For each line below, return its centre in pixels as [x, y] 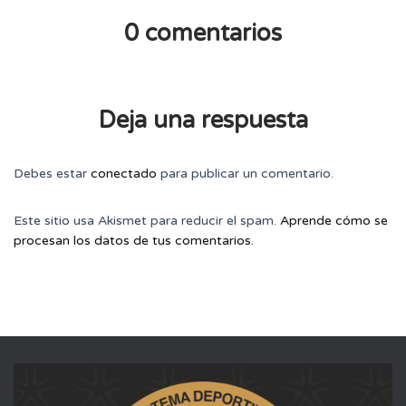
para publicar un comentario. [245, 173]
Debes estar [52, 173]
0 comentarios [203, 33]
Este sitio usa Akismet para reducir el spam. [147, 220]
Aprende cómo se [334, 220]
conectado [124, 173]
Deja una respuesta [203, 120]
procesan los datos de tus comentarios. [134, 240]
